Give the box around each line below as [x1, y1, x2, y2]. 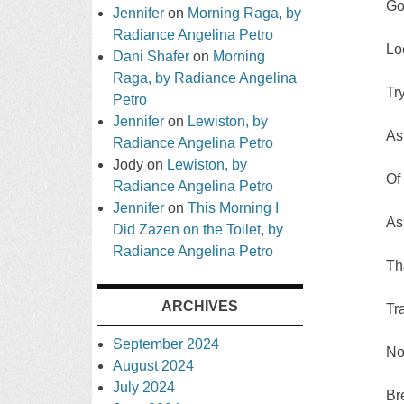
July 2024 [113, 379, 176, 395]
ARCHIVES [161, 298, 239, 314]
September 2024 [113, 335, 220, 352]
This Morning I [188, 199, 280, 216]
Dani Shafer [113, 48, 190, 64]
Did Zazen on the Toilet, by [113, 221, 284, 237]
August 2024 [113, 357, 195, 373]
